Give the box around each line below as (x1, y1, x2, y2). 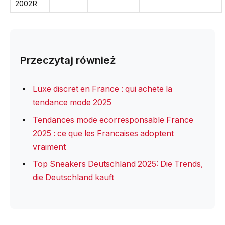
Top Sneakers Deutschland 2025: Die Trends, (33, 159, 203, 169)
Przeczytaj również (20, 54, 116, 67)
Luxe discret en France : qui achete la (33, 84, 172, 94)
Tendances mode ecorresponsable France (33, 115, 193, 125)
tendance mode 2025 (33, 98, 111, 108)
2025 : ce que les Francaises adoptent (33, 129, 174, 139)
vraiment (33, 142, 66, 152)
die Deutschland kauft (33, 173, 114, 183)
